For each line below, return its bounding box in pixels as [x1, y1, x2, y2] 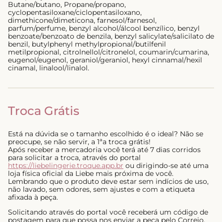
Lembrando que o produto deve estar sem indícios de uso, [8, 177, 209, 186]
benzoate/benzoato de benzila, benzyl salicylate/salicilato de [8, 32, 214, 41]
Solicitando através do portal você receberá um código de [8, 208, 208, 217]
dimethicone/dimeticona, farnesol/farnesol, [8, 16, 157, 25]
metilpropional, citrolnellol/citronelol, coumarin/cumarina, [8, 48, 209, 56]
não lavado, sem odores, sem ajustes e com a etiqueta [8, 185, 195, 194]
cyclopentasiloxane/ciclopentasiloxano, [8, 8, 142, 17]
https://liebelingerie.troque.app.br [8, 161, 123, 170]
